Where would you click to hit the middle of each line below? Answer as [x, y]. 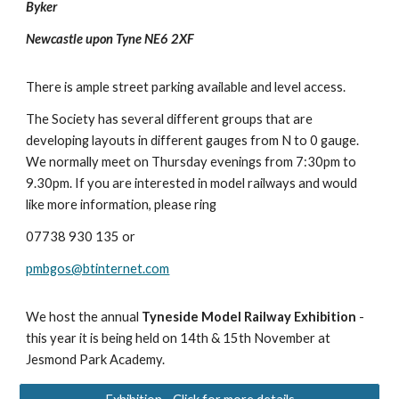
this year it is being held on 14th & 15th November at [179, 338]
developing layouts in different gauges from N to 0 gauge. [193, 140]
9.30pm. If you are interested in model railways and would [192, 183]
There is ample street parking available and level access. [186, 87]
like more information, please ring [123, 204]
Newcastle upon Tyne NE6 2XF [110, 39]
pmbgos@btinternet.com [98, 269]
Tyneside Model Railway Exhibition [249, 317]
